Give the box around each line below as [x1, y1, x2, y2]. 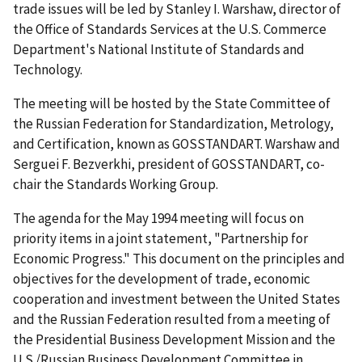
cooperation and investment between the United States [13, 289, 340, 308]
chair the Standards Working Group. [13, 175, 218, 193]
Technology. [13, 60, 82, 78]
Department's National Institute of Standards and [13, 40, 305, 58]
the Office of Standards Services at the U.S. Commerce [13, 19, 326, 38]
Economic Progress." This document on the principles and [13, 249, 345, 267]
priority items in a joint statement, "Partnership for [13, 229, 308, 247]
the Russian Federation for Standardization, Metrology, [13, 114, 334, 133]
